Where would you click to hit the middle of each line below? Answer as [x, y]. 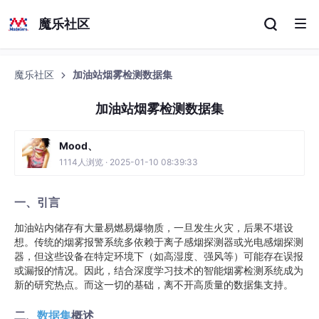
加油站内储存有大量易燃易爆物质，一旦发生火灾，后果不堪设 [154, 228]
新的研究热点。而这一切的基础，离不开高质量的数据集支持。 [154, 284]
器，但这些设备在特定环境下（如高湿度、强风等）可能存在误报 [159, 256]
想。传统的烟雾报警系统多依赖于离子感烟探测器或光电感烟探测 [159, 242]
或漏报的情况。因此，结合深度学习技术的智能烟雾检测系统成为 [159, 270]
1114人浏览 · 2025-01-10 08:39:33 [129, 162]
